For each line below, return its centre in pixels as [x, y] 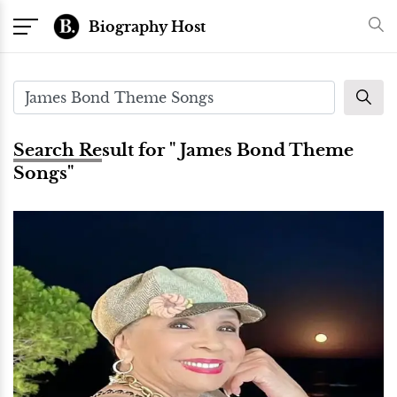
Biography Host [147, 26]
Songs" [43, 173]
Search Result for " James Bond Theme [183, 150]
